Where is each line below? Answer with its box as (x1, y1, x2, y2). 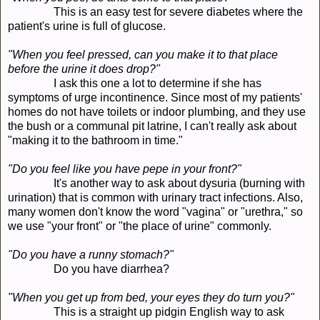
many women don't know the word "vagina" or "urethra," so (8, 205, 303, 218)
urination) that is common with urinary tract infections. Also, (8, 191, 303, 204)
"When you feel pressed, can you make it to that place (8, 48, 278, 61)
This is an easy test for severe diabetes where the (54, 5, 303, 18)
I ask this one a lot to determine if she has (54, 76, 261, 89)
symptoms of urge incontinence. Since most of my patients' (8, 91, 302, 104)
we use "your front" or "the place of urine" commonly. (8, 219, 271, 232)
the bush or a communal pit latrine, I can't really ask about (8, 119, 296, 132)
